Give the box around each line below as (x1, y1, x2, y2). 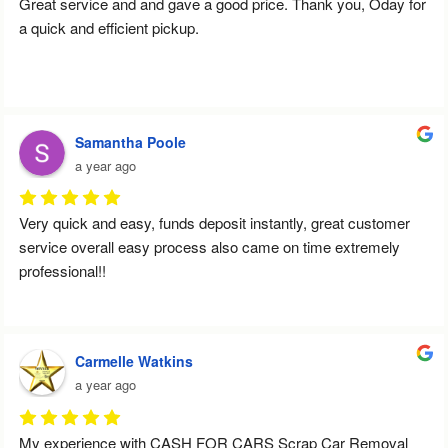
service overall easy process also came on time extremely (19, 236, 400, 258)
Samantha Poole (75, 131, 186, 152)
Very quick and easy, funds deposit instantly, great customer (19, 212, 410, 234)
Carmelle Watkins (75, 351, 193, 372)
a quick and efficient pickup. (19, 16, 199, 38)
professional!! (19, 260, 106, 282)
